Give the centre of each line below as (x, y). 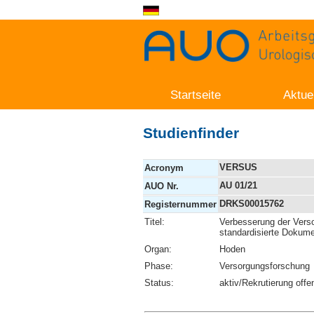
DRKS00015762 (252, 203)
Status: (159, 282)
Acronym (164, 168)
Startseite (196, 95)
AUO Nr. (162, 186)
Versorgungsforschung (265, 266)
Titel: (155, 221)
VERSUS (238, 167)
